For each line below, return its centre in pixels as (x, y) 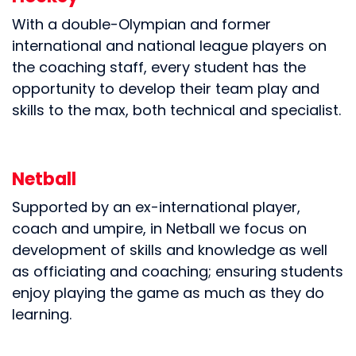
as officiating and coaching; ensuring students (178, 273)
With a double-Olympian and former (141, 26)
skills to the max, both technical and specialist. (176, 112)
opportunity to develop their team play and (166, 90)
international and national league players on (169, 47)
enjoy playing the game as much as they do (168, 294)
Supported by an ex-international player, (156, 209)
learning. (42, 316)
